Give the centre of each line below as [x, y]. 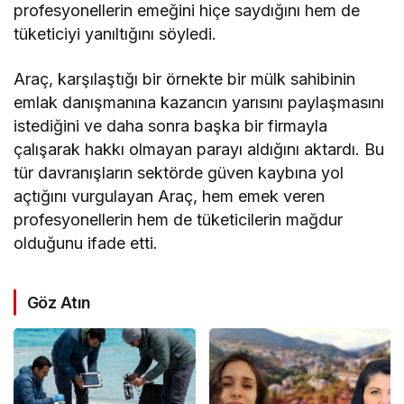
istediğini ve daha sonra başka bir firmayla [171, 125]
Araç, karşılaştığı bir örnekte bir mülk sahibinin [185, 78]
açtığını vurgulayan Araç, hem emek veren [170, 196]
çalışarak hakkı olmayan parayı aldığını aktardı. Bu [199, 149]
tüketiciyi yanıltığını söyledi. [115, 33]
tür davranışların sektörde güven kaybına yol [179, 172]
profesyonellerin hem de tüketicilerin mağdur [179, 219]
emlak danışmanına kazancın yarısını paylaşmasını [199, 102]
